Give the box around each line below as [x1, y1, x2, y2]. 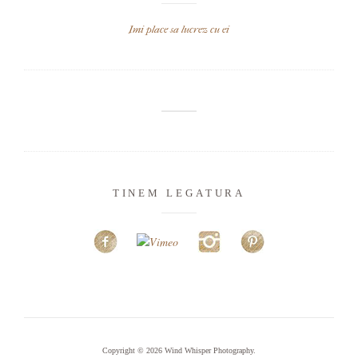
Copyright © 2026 [102, 346, 165, 355]
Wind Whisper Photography [165, 346, 253, 355]
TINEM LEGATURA [112, 187, 246, 199]
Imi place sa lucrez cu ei [129, 22, 229, 35]
